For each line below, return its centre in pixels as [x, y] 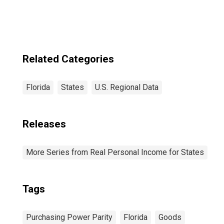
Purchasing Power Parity [69, 217]
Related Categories [68, 59]
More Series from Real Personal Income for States [115, 152]
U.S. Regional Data [127, 87]
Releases [44, 124]
